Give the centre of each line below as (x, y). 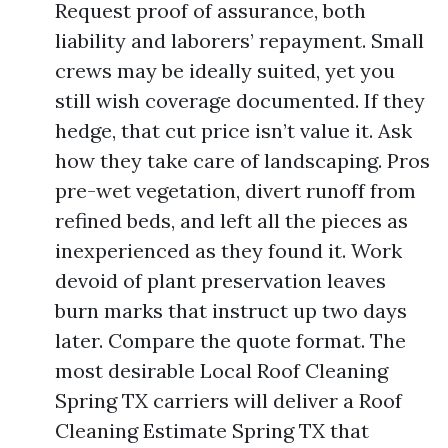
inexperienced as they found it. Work (228, 250)
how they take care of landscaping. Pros (242, 160)
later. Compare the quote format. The (230, 340)
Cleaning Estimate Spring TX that (212, 430)
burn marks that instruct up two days (231, 310)
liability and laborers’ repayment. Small (239, 40)
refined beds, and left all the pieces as (231, 220)
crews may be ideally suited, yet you (225, 70)
